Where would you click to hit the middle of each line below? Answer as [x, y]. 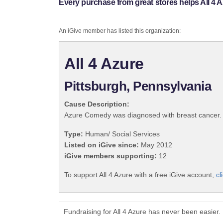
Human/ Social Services [121, 134]
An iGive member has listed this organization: [120, 31]
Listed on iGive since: [102, 145]
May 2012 [156, 145]
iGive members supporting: [111, 156]
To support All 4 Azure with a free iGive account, [140, 175]
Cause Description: [97, 104]
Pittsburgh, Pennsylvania [138, 86]
